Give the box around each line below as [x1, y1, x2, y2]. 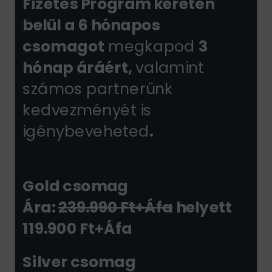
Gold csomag [22, 175, 131, 197]
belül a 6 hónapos [22, 14, 160, 36]
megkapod [104, 35, 199, 57]
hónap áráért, [22, 56, 135, 78]
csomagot [22, 35, 104, 57]
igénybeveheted [22, 120, 149, 142]
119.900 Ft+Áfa [22, 217, 132, 239]
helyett [172, 196, 232, 218]
